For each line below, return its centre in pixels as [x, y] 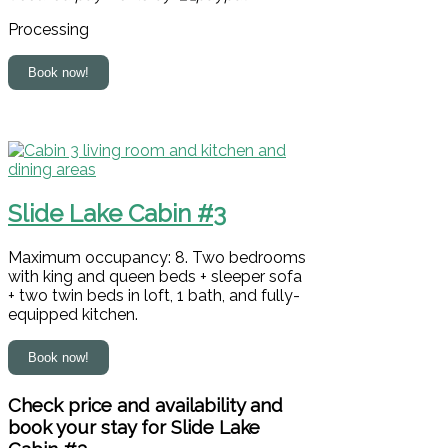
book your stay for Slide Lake [134, 426]
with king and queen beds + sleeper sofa [155, 277]
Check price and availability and [145, 404]
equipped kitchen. [73, 315]
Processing [48, 30]
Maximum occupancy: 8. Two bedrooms [157, 258]
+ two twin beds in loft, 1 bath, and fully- [154, 296]
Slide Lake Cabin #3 [117, 214]
